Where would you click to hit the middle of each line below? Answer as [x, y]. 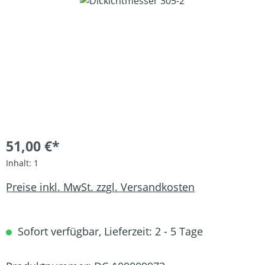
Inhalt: [20, 163]
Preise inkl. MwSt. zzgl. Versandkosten [100, 187]
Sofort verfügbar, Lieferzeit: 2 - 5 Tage [109, 231]
